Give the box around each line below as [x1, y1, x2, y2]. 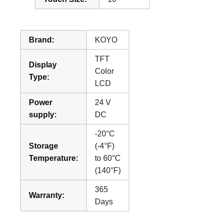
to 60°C [95, 153, 121, 162]
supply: [29, 110, 57, 119]
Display [29, 60, 57, 69]
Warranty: [29, 191, 65, 199]
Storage [29, 141, 59, 150]
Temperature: [29, 153, 79, 162]
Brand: [29, 35, 55, 44]
